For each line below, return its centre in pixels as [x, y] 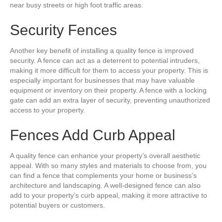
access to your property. [48, 110]
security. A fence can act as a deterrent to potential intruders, [105, 60]
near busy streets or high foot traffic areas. [77, 5]
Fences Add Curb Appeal [93, 135]
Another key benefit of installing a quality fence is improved [102, 51]
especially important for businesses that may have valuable [102, 80]
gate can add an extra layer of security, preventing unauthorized [110, 100]
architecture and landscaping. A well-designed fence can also [105, 185]
